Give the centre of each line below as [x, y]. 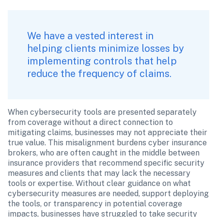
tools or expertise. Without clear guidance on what [99, 183]
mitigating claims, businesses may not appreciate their [108, 132]
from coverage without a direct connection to [90, 122]
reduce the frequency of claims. [101, 74]
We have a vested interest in [90, 36]
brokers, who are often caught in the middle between [104, 153]
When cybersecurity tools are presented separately [102, 112]
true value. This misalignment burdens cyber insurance [107, 143]
